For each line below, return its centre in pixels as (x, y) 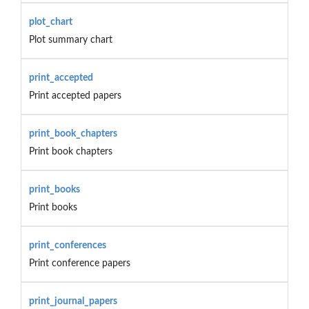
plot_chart (50, 22)
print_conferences (67, 245)
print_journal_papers (73, 301)
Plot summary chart (70, 40)
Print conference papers (79, 263)
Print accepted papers (75, 96)
